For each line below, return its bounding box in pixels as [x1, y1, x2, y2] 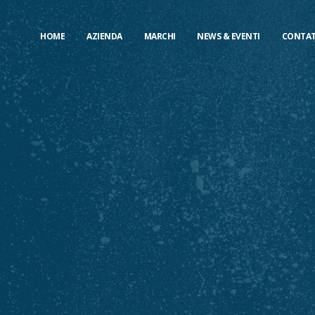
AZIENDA [86, 30, 122, 42]
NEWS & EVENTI [197, 30, 260, 42]
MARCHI [143, 30, 176, 42]
